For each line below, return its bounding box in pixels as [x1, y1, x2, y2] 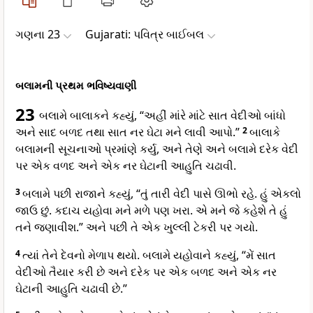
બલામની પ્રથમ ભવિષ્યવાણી [15, 78, 136, 93]
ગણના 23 [15, 27, 60, 43]
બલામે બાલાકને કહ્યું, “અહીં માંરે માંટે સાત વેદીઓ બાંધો [39, 108, 286, 124]
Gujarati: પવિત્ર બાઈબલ [85, 27, 204, 43]
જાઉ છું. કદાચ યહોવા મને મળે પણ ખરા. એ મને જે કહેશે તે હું [15, 203, 287, 219]
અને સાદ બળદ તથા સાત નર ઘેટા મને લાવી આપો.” [15, 124, 242, 140]
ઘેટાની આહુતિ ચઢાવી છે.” [15, 281, 127, 297]
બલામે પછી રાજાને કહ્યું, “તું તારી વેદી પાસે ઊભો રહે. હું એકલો [22, 186, 301, 202]
